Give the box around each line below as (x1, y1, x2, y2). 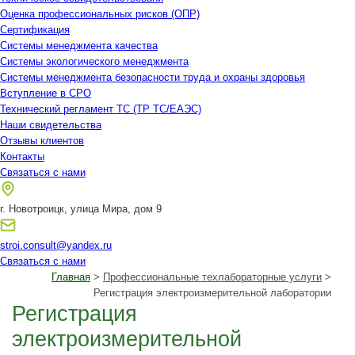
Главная (52, 271, 90, 283)
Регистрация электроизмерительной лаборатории (94, 287, 331, 299)
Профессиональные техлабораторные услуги (103, 271, 322, 283)
